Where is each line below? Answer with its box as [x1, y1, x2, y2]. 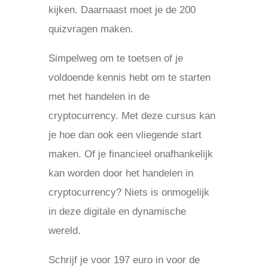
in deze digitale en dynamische [48, 206, 186, 217]
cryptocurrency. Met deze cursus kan [48, 110, 215, 121]
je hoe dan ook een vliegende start [48, 129, 202, 141]
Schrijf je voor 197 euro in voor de [48, 254, 200, 266]
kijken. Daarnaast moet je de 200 [48, 4, 196, 16]
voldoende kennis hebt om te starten [48, 72, 211, 83]
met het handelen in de [48, 91, 150, 102]
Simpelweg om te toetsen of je [48, 53, 183, 64]
